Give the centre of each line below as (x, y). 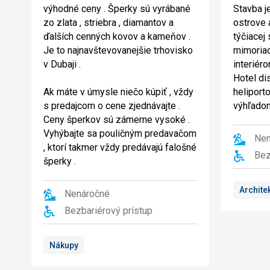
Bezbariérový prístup (108, 211)
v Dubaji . (62, 64)
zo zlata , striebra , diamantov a (108, 23)
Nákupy (64, 245)
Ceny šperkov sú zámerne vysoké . (117, 120)
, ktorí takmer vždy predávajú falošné (120, 147)
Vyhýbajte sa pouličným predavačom (120, 133)
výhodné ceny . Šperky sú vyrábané (117, 9)
